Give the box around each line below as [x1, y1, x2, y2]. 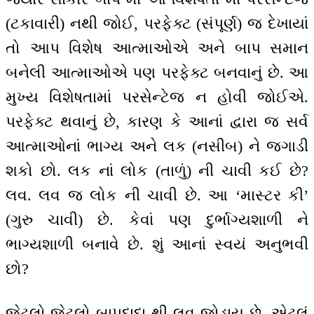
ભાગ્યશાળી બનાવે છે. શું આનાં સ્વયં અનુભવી [6, 235, 308, 254]
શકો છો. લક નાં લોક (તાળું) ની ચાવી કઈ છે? [6, 162, 308, 180]
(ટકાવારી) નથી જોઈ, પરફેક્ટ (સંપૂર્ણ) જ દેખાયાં [6, 15, 308, 33]
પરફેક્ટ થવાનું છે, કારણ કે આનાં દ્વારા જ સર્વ [6, 113, 308, 131]
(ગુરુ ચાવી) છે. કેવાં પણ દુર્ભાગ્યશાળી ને [6, 211, 308, 229]
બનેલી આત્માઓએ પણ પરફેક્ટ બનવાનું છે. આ [6, 64, 308, 82]
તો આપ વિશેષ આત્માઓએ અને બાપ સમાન [6, 39, 308, 57]
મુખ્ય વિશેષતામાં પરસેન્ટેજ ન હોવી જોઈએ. [6, 88, 308, 107]
